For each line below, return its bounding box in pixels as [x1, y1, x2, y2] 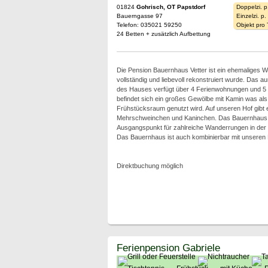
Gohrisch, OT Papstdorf [136, 4, 205, 10]
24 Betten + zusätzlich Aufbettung [116, 31, 211, 37]
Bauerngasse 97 [116, 13, 163, 19]
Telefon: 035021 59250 [116, 22, 182, 28]
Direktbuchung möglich [116, 162, 183, 169]
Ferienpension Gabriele [116, 242, 220, 254]
